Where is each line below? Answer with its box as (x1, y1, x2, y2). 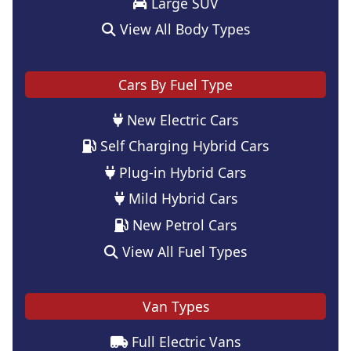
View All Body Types (115, 20, 250, 39)
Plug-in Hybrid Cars (115, 162, 246, 182)
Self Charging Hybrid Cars (96, 136, 269, 156)
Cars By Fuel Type (118, 74, 233, 94)
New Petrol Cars (128, 215, 237, 234)
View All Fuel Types (118, 241, 247, 261)
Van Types (142, 296, 209, 316)
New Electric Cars (123, 110, 238, 129)
